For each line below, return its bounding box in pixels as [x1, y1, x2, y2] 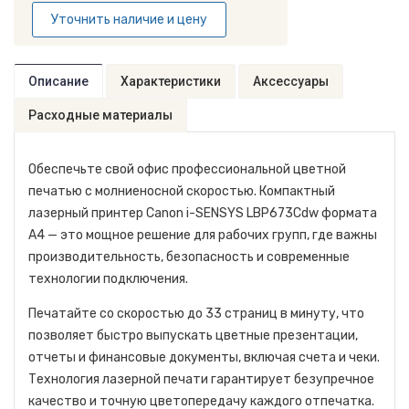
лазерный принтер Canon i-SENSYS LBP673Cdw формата [28, 204, 377, 221]
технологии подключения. [28, 270, 188, 287]
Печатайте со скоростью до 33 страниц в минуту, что [28, 305, 364, 321]
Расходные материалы [28, 107, 173, 122]
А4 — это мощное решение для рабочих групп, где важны [28, 226, 377, 243]
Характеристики [121, 73, 221, 89]
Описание [28, 73, 89, 89]
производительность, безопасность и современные [28, 248, 350, 265]
